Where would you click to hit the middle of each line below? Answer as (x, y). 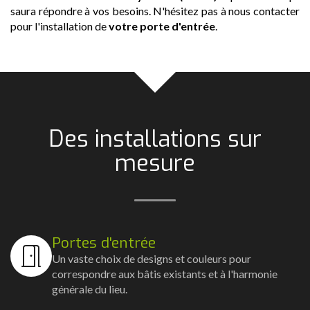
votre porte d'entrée (162, 26)
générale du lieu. (90, 289)
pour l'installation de (60, 26)
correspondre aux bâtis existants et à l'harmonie (165, 274)
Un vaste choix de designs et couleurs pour (152, 258)
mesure (155, 163)
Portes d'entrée (104, 243)
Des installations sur (155, 139)
